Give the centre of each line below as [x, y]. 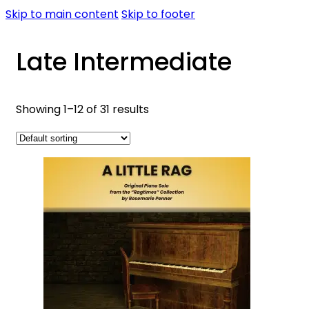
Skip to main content [62, 14]
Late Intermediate [124, 62]
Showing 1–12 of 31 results [82, 109]
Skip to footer [158, 14]
